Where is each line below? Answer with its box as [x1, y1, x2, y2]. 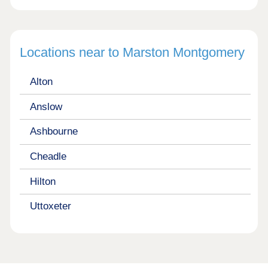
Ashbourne [29, 126, 78, 138]
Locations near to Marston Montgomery [20, 45, 245, 60]
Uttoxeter [29, 200, 71, 212]
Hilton [29, 175, 56, 187]
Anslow [29, 100, 62, 112]
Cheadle [29, 150, 66, 162]
